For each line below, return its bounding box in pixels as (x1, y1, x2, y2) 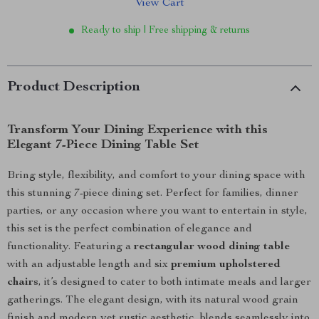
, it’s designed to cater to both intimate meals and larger (38, 277, 311, 288)
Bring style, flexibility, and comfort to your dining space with (7, 170, 305, 182)
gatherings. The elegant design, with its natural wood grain (7, 295, 298, 306)
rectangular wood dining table (134, 241, 290, 253)
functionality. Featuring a (7, 241, 134, 253)
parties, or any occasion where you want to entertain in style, (7, 206, 308, 217)
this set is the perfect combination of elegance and (7, 224, 252, 235)
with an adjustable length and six (7, 259, 171, 271)
